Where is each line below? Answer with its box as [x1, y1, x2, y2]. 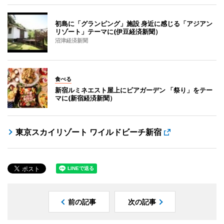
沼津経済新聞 [55, 37, 88, 44]
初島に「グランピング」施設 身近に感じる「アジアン [55, 19, 212, 27]
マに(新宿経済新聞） [55, 93, 116, 102]
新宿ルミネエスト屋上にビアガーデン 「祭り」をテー [55, 85, 212, 94]
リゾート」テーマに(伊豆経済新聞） [55, 27, 161, 35]
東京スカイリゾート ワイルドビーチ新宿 [15, 126, 161, 137]
